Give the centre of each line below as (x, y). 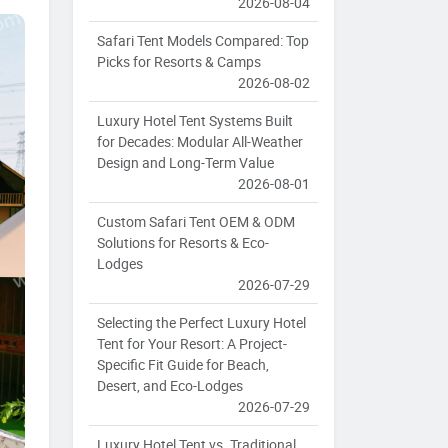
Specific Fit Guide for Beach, (183, 365)
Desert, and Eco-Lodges (170, 386)
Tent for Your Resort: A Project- (192, 344)
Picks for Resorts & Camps (179, 62)
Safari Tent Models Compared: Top (203, 41)
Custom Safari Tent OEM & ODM (196, 222)
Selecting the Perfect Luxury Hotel (201, 323)
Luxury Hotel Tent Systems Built (195, 121)
